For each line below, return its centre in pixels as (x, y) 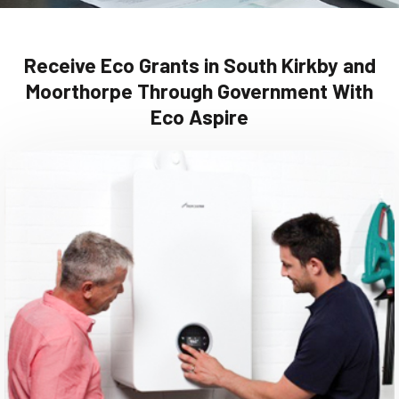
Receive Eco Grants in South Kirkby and (199, 65)
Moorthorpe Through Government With (199, 91)
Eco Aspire (199, 117)
